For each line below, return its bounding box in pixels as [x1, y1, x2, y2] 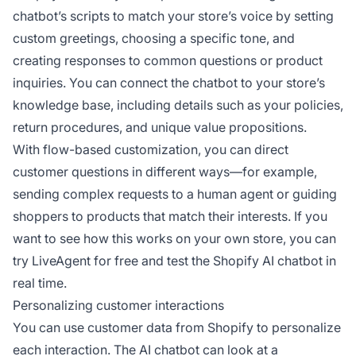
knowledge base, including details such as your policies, [13, 97, 343, 114]
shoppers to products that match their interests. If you [13, 208, 327, 225]
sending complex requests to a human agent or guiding [13, 186, 337, 203]
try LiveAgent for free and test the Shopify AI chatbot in [13, 253, 336, 269]
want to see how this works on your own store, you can [13, 230, 336, 247]
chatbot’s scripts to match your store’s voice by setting [13, 8, 334, 25]
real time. [13, 275, 67, 292]
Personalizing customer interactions [13, 297, 224, 314]
